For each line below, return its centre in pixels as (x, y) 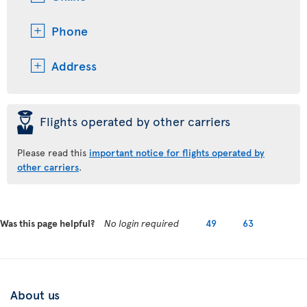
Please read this (53, 152)
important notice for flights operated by (177, 152)
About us (35, 294)
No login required (142, 223)
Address (74, 65)
